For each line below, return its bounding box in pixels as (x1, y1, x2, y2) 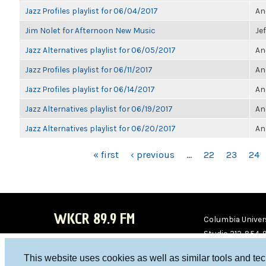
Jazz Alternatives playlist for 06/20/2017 (25, 123, 176, 133)
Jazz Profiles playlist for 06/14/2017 (25, 84, 155, 94)
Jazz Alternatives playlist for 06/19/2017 (25, 104, 173, 113)
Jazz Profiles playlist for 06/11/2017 (25, 65, 153, 74)
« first (93, 149, 119, 160)
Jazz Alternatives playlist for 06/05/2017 (25, 45, 176, 55)
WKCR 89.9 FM (53, 209, 135, 229)
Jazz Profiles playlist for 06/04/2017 (25, 6, 158, 15)
